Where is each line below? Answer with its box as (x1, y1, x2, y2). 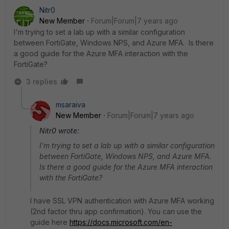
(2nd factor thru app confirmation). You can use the (30, 207, 202, 216)
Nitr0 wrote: (39, 126, 79, 135)
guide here (30, 218, 70, 226)
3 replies (26, 77, 57, 86)
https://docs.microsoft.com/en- (70, 218, 172, 226)
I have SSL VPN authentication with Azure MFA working (30, 196, 214, 205)
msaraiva (56, 100, 85, 109)
